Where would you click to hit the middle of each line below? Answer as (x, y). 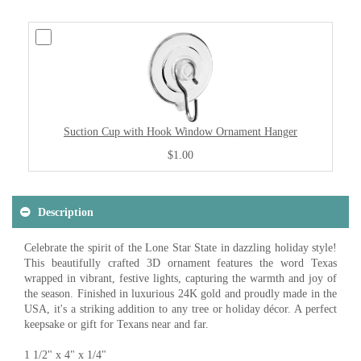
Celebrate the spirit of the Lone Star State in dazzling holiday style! (180, 248)
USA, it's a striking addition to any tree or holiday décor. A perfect (180, 309)
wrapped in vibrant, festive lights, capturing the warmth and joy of (180, 278)
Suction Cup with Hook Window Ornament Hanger (180, 131)
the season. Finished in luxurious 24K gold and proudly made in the (180, 294)
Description (66, 212)
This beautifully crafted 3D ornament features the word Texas (180, 263)
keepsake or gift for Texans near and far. (116, 324)
